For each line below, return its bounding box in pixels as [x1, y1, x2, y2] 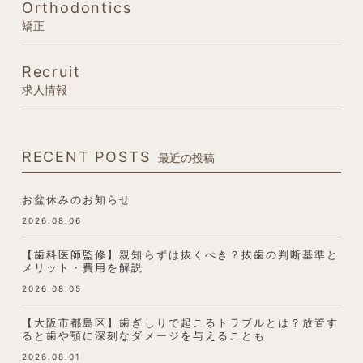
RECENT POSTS [21, 147, 151, 165]
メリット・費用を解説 [21, 260, 144, 274]
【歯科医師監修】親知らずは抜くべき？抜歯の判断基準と [21, 247, 340, 261]
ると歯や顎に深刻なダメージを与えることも [21, 328, 267, 342]
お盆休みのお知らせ [21, 192, 132, 206]
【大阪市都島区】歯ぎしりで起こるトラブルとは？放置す [21, 315, 340, 329]
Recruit [21, 62, 81, 80]
